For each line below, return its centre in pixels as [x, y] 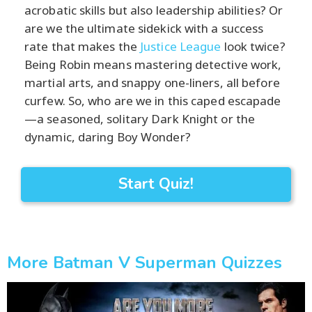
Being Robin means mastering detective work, [153, 64]
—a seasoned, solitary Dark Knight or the [140, 118]
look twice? [253, 46]
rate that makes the [83, 46]
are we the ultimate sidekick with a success [144, 28]
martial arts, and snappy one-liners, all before [152, 82]
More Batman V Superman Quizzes [145, 262]
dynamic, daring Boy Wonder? [108, 136]
